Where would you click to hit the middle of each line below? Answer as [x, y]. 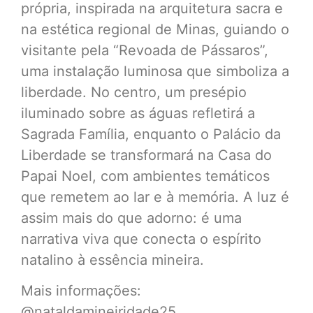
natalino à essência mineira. [112, 260]
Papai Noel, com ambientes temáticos [145, 176]
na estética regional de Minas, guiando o [155, 29]
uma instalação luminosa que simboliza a [155, 71]
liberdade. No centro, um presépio [134, 92]
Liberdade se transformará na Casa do [146, 155]
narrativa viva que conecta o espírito [141, 239]
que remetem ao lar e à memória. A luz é [155, 197]
